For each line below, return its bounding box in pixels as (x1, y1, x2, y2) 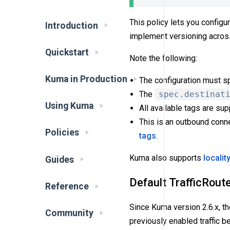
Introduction (45, 20, 98, 31)
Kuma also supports (129, 152, 203, 163)
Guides (45, 154, 74, 165)
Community (45, 207, 93, 218)
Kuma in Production (45, 73, 127, 84)
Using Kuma (45, 101, 93, 111)
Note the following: (129, 53, 197, 63)
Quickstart (45, 47, 89, 57)
